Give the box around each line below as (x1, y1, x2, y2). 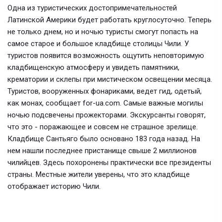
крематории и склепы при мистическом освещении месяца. (7, 75, 212, 84)
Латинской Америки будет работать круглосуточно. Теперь (7, 15, 212, 24)
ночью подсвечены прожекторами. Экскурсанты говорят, (7, 111, 206, 119)
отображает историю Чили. (7, 182, 101, 191)
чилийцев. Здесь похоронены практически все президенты (7, 158, 211, 167)
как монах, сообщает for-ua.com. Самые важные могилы (7, 99, 203, 108)
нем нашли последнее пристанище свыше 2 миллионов (7, 146, 197, 155)
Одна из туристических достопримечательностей (7, 3, 177, 12)
